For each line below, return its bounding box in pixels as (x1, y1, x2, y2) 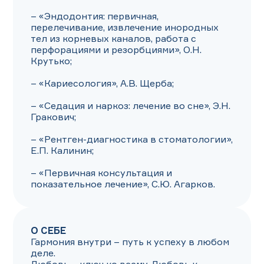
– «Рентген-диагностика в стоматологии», (31, 133, 233, 145)
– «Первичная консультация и (31, 167, 172, 179)
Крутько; (31, 55, 72, 67)
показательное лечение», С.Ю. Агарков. (31, 178, 215, 190)
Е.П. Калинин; (31, 144, 94, 156)
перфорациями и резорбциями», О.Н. (31, 44, 202, 55)
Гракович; (31, 111, 76, 123)
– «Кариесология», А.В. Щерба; (31, 77, 174, 89)
